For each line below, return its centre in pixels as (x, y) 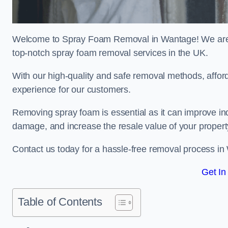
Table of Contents (60, 202)
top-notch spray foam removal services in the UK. (110, 53)
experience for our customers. (72, 90)
